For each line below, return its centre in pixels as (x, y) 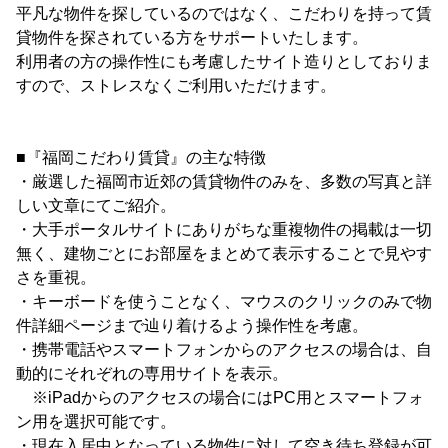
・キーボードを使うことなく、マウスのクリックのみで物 (224, 301)
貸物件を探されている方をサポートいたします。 (192, 37)
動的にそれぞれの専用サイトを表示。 (152, 373)
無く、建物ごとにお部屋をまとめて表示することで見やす (224, 253)
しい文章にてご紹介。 (96, 205)
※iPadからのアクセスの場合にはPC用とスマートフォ (220, 397)
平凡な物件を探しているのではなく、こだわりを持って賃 (224, 13)
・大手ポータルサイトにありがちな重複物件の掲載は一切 (224, 229)
